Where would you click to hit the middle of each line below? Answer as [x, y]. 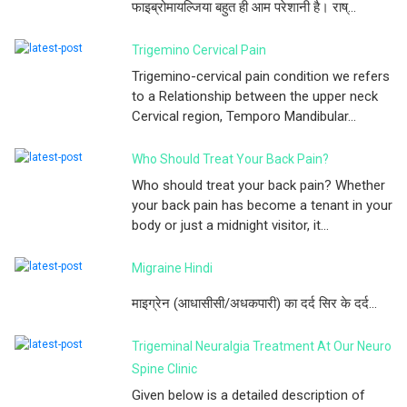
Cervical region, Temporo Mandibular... [244, 116]
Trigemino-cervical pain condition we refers [261, 76]
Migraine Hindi [172, 268]
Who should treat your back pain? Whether [258, 185]
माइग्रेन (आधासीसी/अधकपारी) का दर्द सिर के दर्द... [254, 303]
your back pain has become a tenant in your [262, 205]
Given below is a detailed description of [248, 395]
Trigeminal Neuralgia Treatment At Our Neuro [262, 346]
